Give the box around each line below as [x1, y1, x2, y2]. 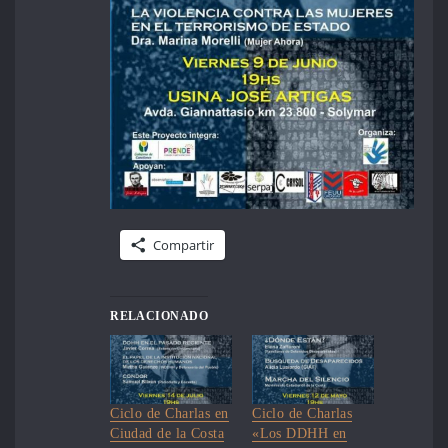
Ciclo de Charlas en [110, 406, 229, 422]
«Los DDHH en [252, 426, 347, 442]
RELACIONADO [110, 308, 209, 323]
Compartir [153, 235, 215, 254]
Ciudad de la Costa [110, 426, 225, 442]
